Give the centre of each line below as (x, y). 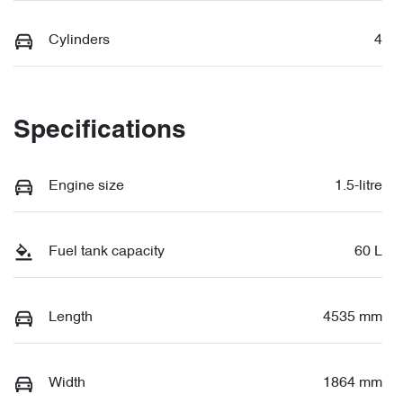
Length (71, 318)
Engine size (86, 186)
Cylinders (79, 40)
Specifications (100, 131)
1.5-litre (358, 186)
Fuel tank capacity (107, 252)
